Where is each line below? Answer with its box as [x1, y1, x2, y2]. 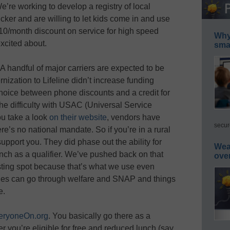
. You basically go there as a [48, 211, 150, 220]
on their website [49, 112, 107, 122]
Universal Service [87, 100, 152, 109]
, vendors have [107, 112, 160, 122]
